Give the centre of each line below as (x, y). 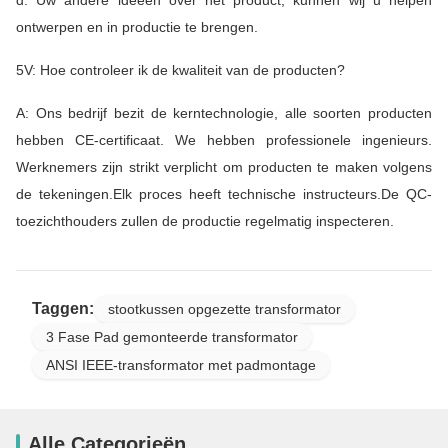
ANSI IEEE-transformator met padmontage (181, 364)
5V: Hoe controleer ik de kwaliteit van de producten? (180, 69)
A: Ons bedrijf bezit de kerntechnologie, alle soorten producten (224, 112)
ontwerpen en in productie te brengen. (137, 26)
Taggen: (63, 308)
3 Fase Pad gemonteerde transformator (172, 336)
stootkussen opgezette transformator (224, 308)
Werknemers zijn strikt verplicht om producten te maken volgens (224, 166)
